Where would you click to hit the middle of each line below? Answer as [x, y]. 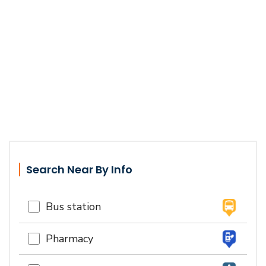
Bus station [70, 207]
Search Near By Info [79, 170]
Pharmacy [66, 238]
